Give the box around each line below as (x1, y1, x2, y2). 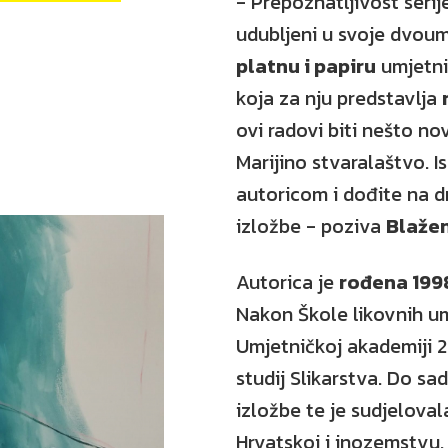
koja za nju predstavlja (236, 83, 442, 113)
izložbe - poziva (236, 211, 386, 241)
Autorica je (236, 267, 339, 297)
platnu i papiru (236, 51, 376, 81)
